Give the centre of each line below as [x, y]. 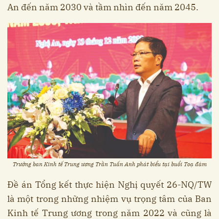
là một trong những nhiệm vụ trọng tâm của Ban [109, 199]
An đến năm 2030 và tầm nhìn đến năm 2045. [103, 7]
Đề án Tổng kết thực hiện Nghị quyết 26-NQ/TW [109, 185]
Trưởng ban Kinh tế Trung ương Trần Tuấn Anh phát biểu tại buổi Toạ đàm [109, 164]
